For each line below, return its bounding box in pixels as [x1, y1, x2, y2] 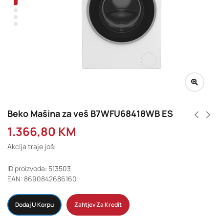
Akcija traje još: [7, 141, 56, 151]
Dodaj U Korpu [15, 200, 54, 209]
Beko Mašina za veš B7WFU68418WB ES [7, 107, 173, 119]
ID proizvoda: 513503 [7, 163, 71, 173]
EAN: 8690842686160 [7, 174, 77, 183]
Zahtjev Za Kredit [74, 200, 122, 209]
